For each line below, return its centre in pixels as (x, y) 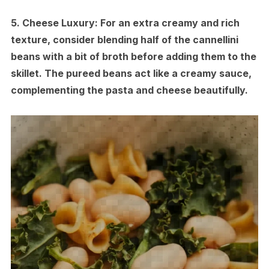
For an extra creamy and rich (168, 23)
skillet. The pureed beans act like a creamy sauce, (131, 73)
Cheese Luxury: (60, 23)
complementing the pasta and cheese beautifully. (129, 90)
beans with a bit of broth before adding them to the (133, 56)
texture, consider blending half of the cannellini (124, 39)
